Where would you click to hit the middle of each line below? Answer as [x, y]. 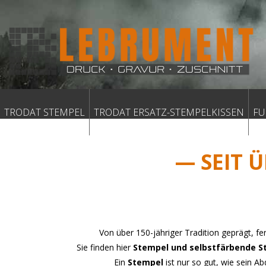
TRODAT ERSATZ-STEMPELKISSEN [169, 112]
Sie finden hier [104, 248]
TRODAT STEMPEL [45, 112]
